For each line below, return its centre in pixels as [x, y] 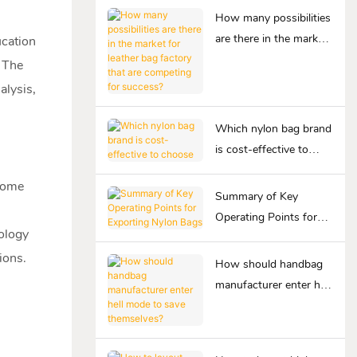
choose [233, 170]
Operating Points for [266, 217]
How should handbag [269, 264]
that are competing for [271, 80]
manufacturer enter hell [273, 284]
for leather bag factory [270, 59]
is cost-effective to [261, 149]
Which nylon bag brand [273, 128]
